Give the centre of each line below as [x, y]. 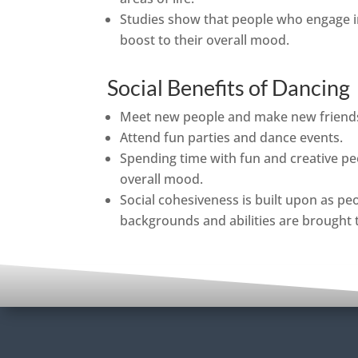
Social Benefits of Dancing [229, 87]
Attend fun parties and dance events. [232, 137]
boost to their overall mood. [205, 40]
